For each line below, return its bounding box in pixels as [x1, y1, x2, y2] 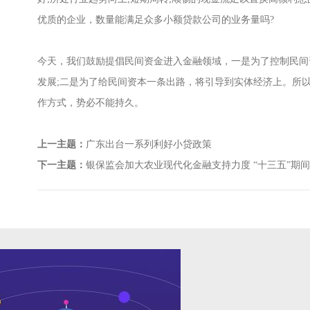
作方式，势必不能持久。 [37, 98, 144, 108]
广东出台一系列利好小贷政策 [86, 139, 212, 149]
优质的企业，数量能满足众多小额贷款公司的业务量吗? [37, 15, 274, 25]
